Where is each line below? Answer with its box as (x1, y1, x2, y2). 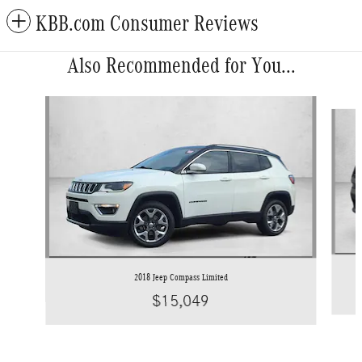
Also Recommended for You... (66, 53, 296, 78)
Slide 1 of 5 (6, 96, 58, 110)
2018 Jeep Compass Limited (133, 271, 228, 283)
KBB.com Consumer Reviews (36, 11, 259, 36)
